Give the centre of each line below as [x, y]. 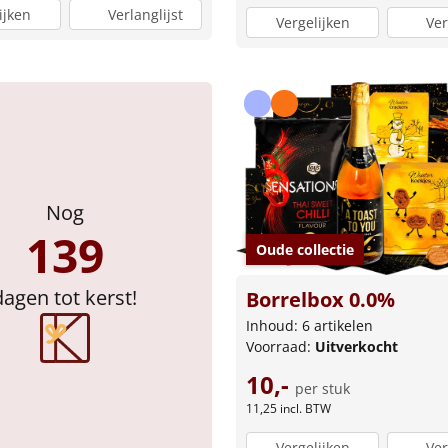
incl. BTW [305, 409]
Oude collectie [305, 250]
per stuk [322, 389]
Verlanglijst [145, 15]
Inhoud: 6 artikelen [309, 326]
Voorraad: [280, 347]
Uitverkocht [356, 347]
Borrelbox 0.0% [320, 300]
